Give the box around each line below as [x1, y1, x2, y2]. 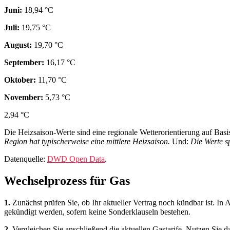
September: [4, 58, 44, 67]
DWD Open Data [47, 155, 105, 164]
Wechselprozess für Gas [4, 174, 130, 187]
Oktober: [4, 75, 36, 85]
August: [4, 41, 32, 50]
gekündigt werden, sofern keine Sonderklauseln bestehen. [4, 207, 190, 216]
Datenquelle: [4, 155, 47, 164]
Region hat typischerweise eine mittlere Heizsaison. [4, 137, 170, 146]
